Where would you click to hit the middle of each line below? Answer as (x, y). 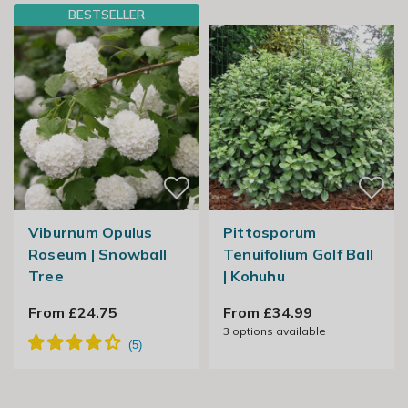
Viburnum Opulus (90, 233)
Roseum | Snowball (97, 255)
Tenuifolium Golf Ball (298, 255)
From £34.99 (267, 313)
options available (277, 331)
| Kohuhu (254, 276)
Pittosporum (270, 233)
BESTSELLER (107, 15)
